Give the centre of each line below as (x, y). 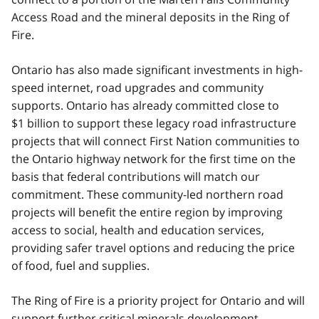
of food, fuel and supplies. (80, 265)
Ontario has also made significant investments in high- (157, 69)
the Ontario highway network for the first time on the (153, 158)
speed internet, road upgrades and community (137, 87)
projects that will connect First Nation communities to (156, 141)
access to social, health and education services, (138, 230)
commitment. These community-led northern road (147, 194)
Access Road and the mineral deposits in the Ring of (150, 17)
